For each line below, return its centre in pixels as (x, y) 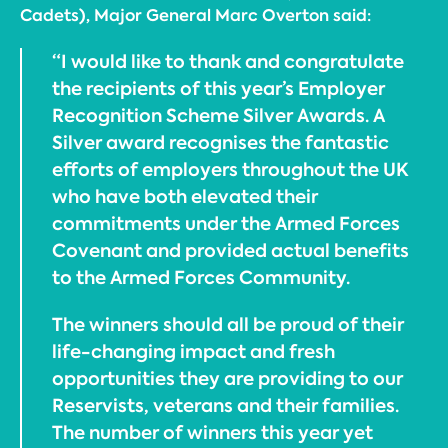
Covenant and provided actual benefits (230, 250)
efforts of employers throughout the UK (230, 169)
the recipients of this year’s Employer (218, 88)
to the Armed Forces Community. (201, 277)
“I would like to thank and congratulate (228, 61)
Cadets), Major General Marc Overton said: (195, 15)
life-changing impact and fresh (193, 351)
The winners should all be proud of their (228, 324)
